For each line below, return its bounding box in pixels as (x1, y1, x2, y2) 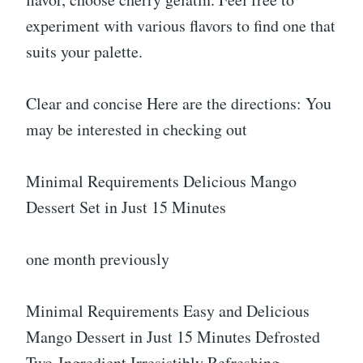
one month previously (26, 247, 169, 270)
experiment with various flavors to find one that (26, 14, 335, 36)
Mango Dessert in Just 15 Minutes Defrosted (26, 325, 320, 348)
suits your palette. (26, 40, 143, 62)
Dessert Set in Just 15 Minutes (26, 195, 226, 218)
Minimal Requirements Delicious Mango (26, 169, 297, 192)
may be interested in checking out (26, 117, 247, 140)
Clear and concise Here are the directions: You (26, 92, 331, 114)
